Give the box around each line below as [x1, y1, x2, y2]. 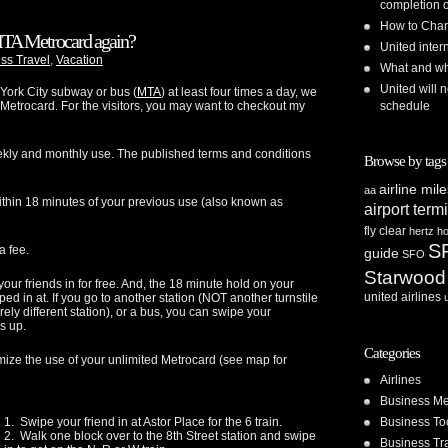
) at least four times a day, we [161, 85, 317, 100]
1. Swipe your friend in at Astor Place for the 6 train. [4, 415, 282, 430]
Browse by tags [364, 153, 446, 169]
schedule [380, 99, 430, 113]
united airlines [364, 290, 441, 304]
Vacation [56, 53, 103, 68]
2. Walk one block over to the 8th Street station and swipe [4, 429, 316, 444]
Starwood [364, 267, 446, 288]
